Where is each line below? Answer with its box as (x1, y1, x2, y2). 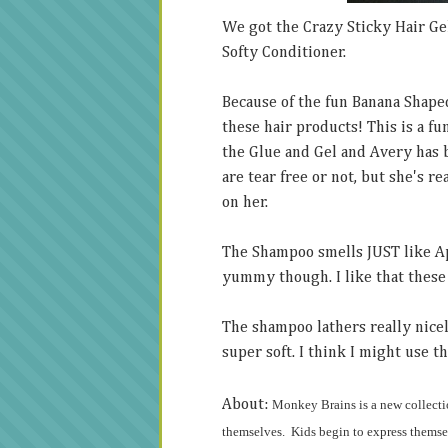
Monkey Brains (272, 396, 356, 412)
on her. (222, 194, 272, 211)
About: (222, 396, 272, 413)
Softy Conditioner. (222, 44, 350, 61)
